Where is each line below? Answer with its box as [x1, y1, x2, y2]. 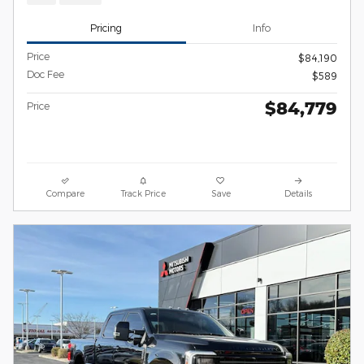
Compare [46, 187, 85, 198]
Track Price [120, 187, 166, 198]
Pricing [90, 22, 123, 34]
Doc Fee [27, 67, 64, 80]
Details [284, 187, 313, 198]
